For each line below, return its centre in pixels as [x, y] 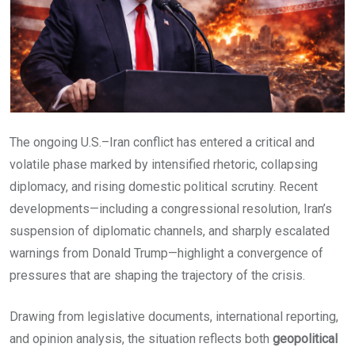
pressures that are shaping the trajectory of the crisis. [157, 275]
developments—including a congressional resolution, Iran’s [171, 209]
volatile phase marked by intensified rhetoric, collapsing [164, 164]
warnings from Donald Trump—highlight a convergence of [166, 253]
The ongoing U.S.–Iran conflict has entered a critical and [162, 142]
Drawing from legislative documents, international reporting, [174, 317]
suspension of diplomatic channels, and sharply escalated [170, 231]
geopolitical [305, 339]
